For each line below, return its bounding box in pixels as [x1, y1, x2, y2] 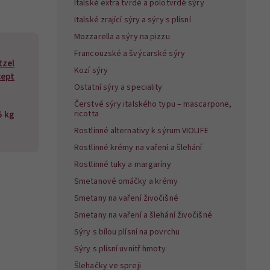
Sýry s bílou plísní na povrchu [74, 226, 180, 239]
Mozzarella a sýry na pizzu [74, 31, 170, 43]
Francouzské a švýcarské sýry [74, 48, 185, 60]
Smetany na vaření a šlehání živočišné [74, 209, 212, 222]
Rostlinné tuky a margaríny [74, 159, 171, 171]
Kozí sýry [74, 64, 108, 77]
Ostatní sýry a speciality [74, 81, 163, 94]
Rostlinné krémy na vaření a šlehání [74, 142, 202, 154]
